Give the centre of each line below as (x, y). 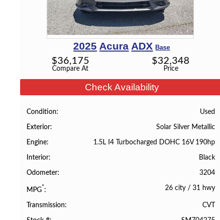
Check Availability (122, 87)
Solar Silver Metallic (185, 127)
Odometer (42, 173)
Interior (38, 158)
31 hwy (204, 188)
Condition (42, 112)
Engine (37, 142)
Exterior (39, 127)
